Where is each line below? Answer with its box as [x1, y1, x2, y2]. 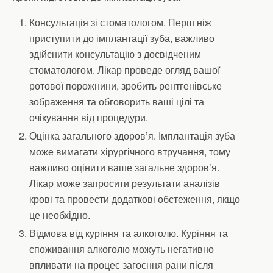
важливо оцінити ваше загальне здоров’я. [29, 160, 220, 175]
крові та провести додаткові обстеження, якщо [29, 192, 241, 207]
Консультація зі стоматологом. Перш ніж [29, 15, 212, 29]
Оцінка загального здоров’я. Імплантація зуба [29, 129, 236, 143]
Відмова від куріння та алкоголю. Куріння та [29, 226, 229, 241]
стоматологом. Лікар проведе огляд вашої [29, 63, 221, 77]
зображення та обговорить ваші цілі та [29, 94, 205, 108]
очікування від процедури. [29, 110, 149, 124]
